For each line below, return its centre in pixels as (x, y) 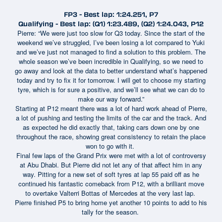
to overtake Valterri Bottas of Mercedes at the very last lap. (111, 193)
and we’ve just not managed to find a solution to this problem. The (111, 52)
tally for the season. (111, 212)
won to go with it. (111, 146)
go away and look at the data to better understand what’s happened (111, 70)
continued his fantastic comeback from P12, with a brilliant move (111, 183)
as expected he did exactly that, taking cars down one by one (111, 127)
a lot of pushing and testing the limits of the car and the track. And (111, 117)
